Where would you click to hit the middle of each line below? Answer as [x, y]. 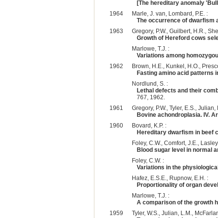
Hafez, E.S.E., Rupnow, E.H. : [170, 178]
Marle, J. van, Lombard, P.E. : [170, 13]
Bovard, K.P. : [149, 125]
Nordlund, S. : [150, 83]
